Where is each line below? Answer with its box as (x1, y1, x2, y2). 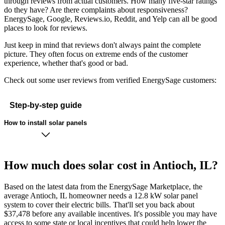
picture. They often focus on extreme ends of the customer (4, 50, 188, 59)
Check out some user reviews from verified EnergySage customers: (4, 76, 216, 85)
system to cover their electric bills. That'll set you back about (4, 200, 194, 209)
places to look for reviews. (4, 24, 87, 33)
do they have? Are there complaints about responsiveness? (4, 6, 188, 15)
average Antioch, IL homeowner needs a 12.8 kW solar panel (4, 191, 198, 200)
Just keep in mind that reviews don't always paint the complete (4, 41, 201, 50)
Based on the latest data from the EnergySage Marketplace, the (4, 182, 202, 191)
